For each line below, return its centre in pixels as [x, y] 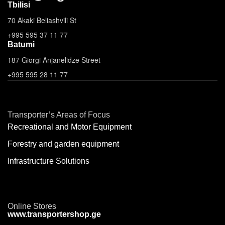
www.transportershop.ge [54, 214]
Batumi [21, 45]
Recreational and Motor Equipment [70, 127]
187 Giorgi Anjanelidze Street [54, 60]
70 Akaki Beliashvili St [42, 20]
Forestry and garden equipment [63, 144]
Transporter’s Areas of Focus [59, 115]
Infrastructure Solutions [48, 161]
